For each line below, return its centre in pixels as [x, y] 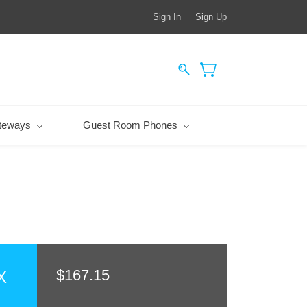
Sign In [167, 17]
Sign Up [211, 17]
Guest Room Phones [130, 125]
